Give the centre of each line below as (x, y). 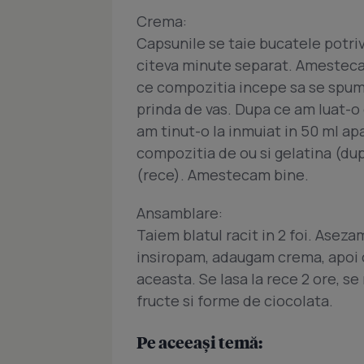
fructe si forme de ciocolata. (235, 301)
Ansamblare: (180, 213)
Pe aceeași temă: (199, 342)
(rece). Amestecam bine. (223, 175)
